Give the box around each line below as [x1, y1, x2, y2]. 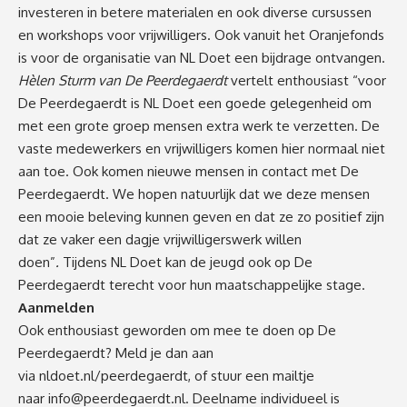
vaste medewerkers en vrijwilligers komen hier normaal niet [18, 139, 385, 157]
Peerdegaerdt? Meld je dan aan [18, 343, 213, 362]
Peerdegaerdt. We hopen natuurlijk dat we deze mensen [18, 184, 370, 203]
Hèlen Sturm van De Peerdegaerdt [18, 71, 227, 89]
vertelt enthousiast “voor [227, 71, 386, 89]
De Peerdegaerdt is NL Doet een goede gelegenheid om [18, 94, 372, 112]
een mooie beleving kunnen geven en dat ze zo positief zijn [18, 207, 384, 225]
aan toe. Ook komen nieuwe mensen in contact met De [18, 162, 359, 180]
